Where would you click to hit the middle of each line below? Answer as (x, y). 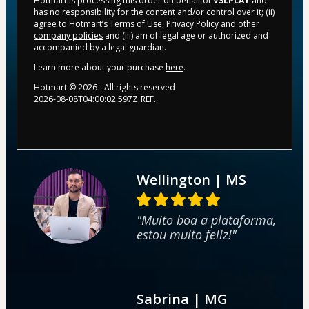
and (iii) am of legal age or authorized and (186, 35)
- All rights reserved (136, 87)
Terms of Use (135, 23)
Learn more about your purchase (100, 67)
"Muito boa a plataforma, (206, 220)
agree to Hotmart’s (71, 23)
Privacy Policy (192, 23)
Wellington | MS (191, 179)
